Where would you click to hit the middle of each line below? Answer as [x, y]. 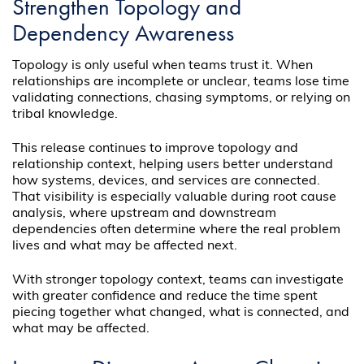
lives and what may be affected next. [125, 246]
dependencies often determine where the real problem [177, 230]
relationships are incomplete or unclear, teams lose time [181, 82]
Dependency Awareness [123, 32]
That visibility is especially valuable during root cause [175, 197]
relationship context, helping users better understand [173, 165]
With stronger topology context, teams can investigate [178, 280]
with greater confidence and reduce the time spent [165, 296]
